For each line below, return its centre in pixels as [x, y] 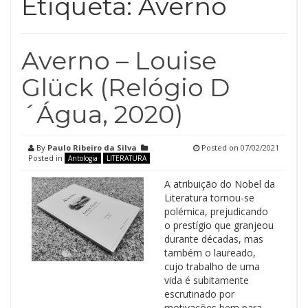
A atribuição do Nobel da [219, 184]
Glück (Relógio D [125, 87]
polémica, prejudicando [216, 211]
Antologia [83, 158]
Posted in [46, 158]
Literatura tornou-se [209, 198]
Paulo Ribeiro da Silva [92, 147]
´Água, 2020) [102, 114]
